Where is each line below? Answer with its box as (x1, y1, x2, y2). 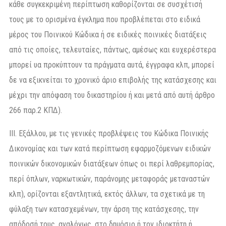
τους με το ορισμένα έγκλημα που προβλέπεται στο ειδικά (9, 14, 200, 24)
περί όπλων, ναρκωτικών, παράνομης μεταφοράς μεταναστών (9, 174, 210, 184)
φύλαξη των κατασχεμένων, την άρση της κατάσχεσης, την (9, 204, 199, 214)
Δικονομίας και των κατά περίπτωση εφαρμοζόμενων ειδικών (9, 143, 211, 153)
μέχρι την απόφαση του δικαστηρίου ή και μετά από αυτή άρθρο (9, 90, 215, 100)
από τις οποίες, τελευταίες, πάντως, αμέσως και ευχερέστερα (9, 44, 216, 54)
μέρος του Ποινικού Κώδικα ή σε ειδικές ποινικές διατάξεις (9, 29, 207, 39)
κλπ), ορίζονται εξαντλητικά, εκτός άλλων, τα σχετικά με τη (9, 189, 205, 199)
